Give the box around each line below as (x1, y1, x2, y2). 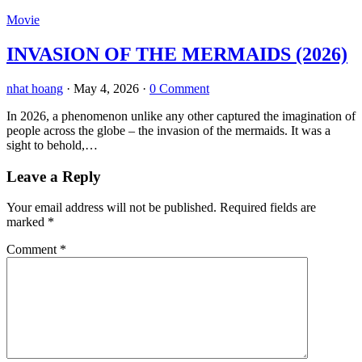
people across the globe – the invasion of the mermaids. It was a (6, 124, 330, 137)
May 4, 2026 (74, 82, 139, 95)
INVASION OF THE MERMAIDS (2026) (6, 44, 347, 65)
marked (6, 215, 48, 229)
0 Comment (149, 82, 209, 95)
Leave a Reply (6, 167, 101, 185)
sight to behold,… (6, 138, 98, 152)
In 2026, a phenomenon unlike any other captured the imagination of (6, 109, 356, 123)
